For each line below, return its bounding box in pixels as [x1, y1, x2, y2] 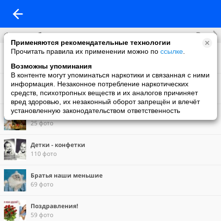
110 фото [31, 149, 57, 158]
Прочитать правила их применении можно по [11, 47, 160, 55]
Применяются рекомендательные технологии [11, 38, 171, 46]
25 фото [31, 119, 53, 127]
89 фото [31, 58, 53, 66]
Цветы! [31, 79, 52, 88]
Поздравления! [31, 202, 78, 210]
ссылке [160, 47, 183, 55]
